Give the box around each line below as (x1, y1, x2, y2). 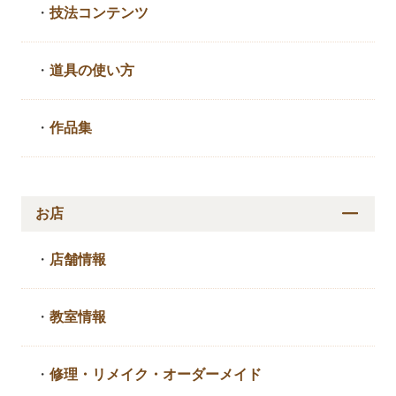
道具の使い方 (49, 62, 135, 78)
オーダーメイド (163, 366, 263, 382)
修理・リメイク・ (49, 366, 164, 382)
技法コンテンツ (49, 4, 149, 20)
